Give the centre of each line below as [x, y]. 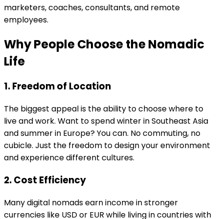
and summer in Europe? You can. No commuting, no [102, 133]
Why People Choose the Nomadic [104, 44]
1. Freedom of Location [57, 87]
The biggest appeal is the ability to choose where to [104, 109]
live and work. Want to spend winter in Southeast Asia [106, 121]
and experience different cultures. [69, 158]
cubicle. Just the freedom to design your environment [107, 146]
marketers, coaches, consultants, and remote [92, 7]
